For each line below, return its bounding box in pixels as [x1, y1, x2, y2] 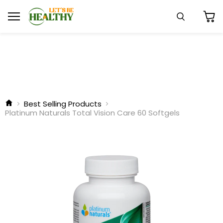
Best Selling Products [24, 99, 102, 109]
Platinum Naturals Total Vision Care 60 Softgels [5, 108, 180, 118]
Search [180, 20, 208, 30]
